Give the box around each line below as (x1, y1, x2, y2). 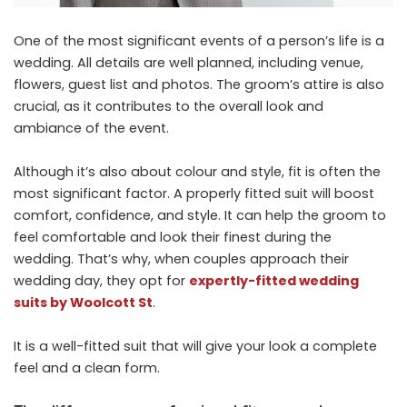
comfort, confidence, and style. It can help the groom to (14, 205, 386, 224)
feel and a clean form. (14, 358, 160, 377)
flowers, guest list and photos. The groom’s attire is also (14, 74, 384, 94)
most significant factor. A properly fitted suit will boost (14, 184, 374, 203)
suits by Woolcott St (14, 293, 153, 312)
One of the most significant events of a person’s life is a (14, 31, 384, 50)
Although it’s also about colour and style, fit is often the (14, 162, 381, 181)
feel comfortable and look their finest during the (14, 227, 332, 246)
